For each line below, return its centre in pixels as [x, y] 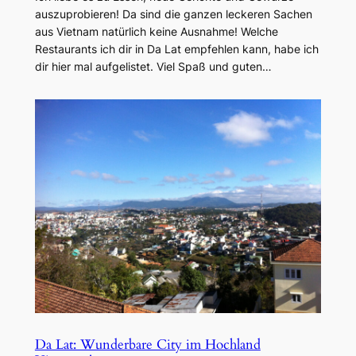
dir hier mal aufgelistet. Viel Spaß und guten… [153, 66]
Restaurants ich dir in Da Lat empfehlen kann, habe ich [176, 48]
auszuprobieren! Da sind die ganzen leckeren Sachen [173, 14]
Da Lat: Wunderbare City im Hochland [147, 345]
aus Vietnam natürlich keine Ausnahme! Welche [156, 31]
